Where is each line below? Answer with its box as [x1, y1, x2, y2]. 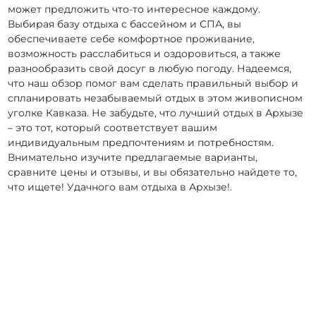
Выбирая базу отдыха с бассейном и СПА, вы [8, 18, 242, 31]
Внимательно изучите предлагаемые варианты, [8, 151, 258, 164]
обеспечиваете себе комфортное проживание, [8, 32, 255, 46]
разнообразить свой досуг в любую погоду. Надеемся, [8, 62, 292, 75]
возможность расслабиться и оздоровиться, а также [8, 47, 281, 61]
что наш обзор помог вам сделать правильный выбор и [8, 77, 299, 90]
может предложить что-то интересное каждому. [8, 3, 261, 16]
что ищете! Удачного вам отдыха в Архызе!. [8, 181, 233, 194]
